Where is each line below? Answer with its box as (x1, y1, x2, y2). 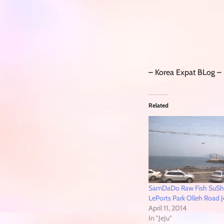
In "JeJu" (148, 213, 172, 222)
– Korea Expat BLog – (148, 67, 221, 77)
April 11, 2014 (148, 203, 186, 212)
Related (148, 101, 168, 109)
